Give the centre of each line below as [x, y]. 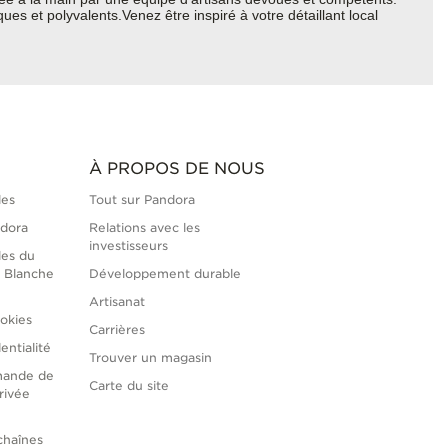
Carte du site [128, 386]
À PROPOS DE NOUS [176, 169]
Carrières [116, 330]
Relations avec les [144, 228]
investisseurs [128, 246]
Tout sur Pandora [141, 200]
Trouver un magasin [150, 358]
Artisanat [116, 302]
